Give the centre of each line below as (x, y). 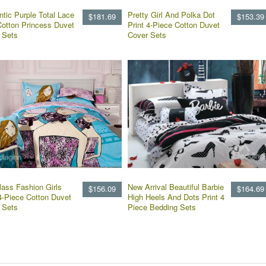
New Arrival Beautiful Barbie (176, 187)
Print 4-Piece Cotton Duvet (174, 25)
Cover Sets (147, 35)
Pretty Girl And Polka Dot (171, 15)
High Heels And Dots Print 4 (176, 197)
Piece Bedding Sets (162, 207)
